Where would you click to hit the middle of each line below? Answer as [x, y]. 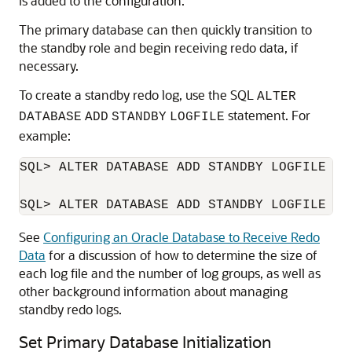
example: [45, 136]
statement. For [268, 115]
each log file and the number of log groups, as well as [170, 273]
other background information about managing [153, 291]
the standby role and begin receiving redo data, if [159, 48]
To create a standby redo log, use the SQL [138, 95]
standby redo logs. [70, 309]
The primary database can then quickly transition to [165, 29]
